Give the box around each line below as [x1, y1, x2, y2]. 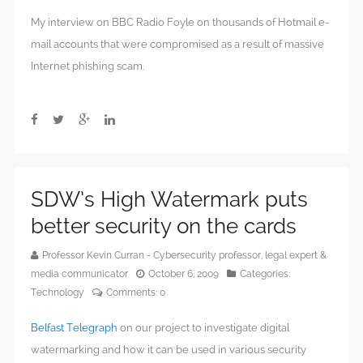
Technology [31, 286, 84, 298]
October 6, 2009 [148, 267, 219, 280]
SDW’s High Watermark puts [31, 186, 308, 211]
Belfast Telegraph [31, 321, 117, 334]
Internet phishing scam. [31, 60, 144, 73]
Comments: [106, 286, 160, 298]
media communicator [31, 267, 128, 280]
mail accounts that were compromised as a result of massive [31, 38, 324, 51]
